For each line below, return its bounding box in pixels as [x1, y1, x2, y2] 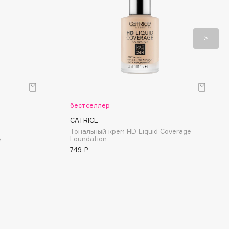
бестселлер [70, 101, 110, 109]
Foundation [70, 134, 107, 143]
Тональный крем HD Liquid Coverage [70, 127, 191, 135]
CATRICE [70, 116, 98, 124]
